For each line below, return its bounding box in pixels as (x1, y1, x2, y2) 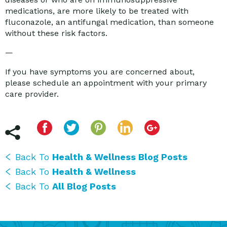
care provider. (5, 89, 59, 99)
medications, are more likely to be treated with (5, 6, 188, 16)
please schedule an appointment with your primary (5, 78, 207, 88)
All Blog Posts (52, 181, 116, 192)
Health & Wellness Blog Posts (52, 152, 187, 163)
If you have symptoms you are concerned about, (5, 67, 195, 77)
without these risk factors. (5, 28, 107, 39)
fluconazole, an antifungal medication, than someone (5, 17, 214, 27)
